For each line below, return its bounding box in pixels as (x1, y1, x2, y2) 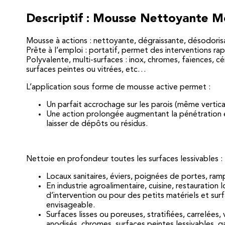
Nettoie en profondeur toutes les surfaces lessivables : (26, 155, 222, 163)
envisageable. (46, 201, 95, 209)
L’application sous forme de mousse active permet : (26, 83, 210, 91)
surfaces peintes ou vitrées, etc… (26, 65, 146, 74)
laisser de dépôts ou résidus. (46, 120, 148, 128)
